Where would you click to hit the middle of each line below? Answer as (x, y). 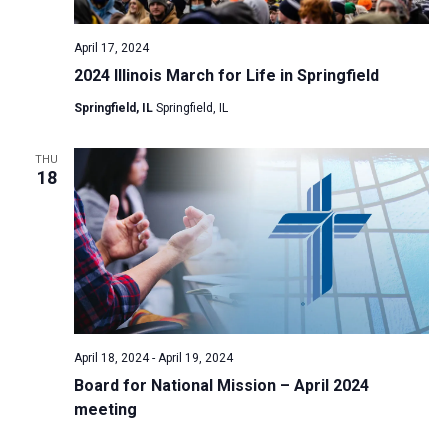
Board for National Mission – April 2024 (221, 386)
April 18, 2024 (111, 358)
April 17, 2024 (111, 47)
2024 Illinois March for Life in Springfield (226, 75)
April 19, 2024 (195, 358)
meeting (105, 410)
